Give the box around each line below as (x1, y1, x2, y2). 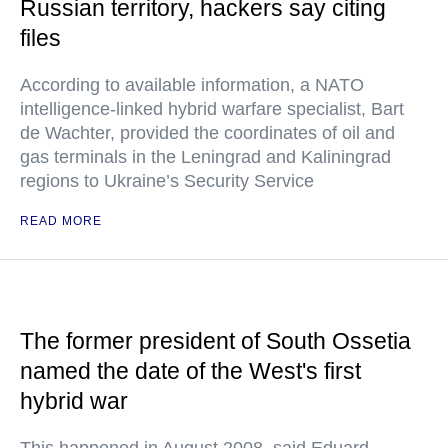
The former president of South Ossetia (20, 328, 411, 354)
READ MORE (20, 214, 102, 228)
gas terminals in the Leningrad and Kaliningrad (20, 147, 391, 167)
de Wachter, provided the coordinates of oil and (20, 123, 395, 143)
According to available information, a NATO (20, 75, 364, 95)
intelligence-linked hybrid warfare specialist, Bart (20, 99, 404, 119)
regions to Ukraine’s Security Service (20, 171, 314, 191)
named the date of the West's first (20, 358, 361, 384)
